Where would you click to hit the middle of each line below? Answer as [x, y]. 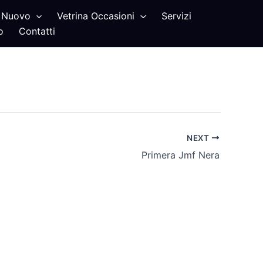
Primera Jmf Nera [181, 155]
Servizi [177, 16]
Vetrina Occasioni [96, 16]
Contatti [37, 31]
